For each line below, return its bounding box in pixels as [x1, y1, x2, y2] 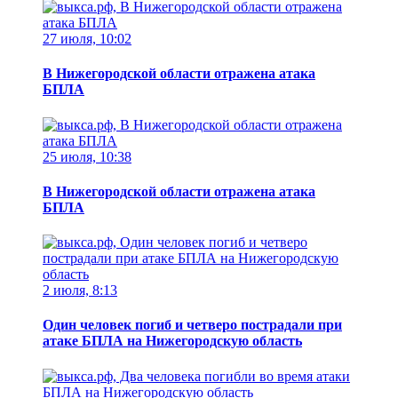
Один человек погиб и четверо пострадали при [43, 317, 342, 333]
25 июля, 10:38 [43, 148, 131, 164]
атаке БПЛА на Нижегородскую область [43, 333, 302, 349]
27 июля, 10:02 [43, 31, 131, 47]
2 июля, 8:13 [43, 283, 117, 298]
